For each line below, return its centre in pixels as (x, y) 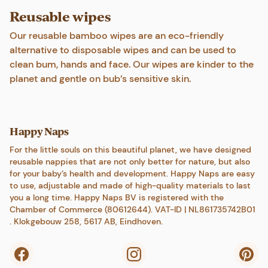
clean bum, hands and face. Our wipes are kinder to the (132, 64)
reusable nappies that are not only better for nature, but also (130, 162)
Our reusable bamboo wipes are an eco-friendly (117, 36)
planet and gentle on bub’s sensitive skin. (100, 79)
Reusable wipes (60, 16)
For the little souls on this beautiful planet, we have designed (130, 150)
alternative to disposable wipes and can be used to (123, 50)
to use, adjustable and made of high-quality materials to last (130, 185)
